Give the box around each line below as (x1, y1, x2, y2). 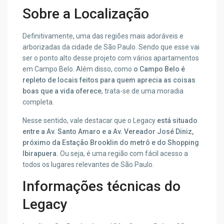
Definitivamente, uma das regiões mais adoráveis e (22, 32, 184, 40)
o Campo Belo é (133, 65, 185, 73)
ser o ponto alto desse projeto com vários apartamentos (22, 54, 199, 62)
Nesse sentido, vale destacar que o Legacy (22, 116, 157, 125)
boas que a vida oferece (22, 87, 102, 95)
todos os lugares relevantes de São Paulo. (22, 160, 154, 169)
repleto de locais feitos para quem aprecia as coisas (22, 76, 196, 84)
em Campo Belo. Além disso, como (22, 65, 134, 73)
